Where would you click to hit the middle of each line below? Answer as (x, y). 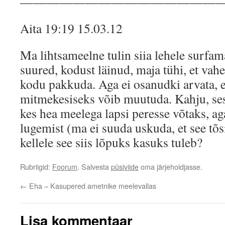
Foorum (65, 166)
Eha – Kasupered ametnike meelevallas (92, 186)
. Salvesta (94, 166)
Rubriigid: (36, 166)
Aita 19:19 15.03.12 (71, 28)
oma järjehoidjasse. (171, 166)
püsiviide (125, 166)
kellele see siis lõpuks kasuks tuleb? (111, 142)
